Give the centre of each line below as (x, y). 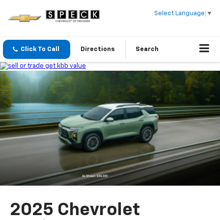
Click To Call (40, 50)
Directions (98, 50)
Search (147, 50)
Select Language (179, 13)
